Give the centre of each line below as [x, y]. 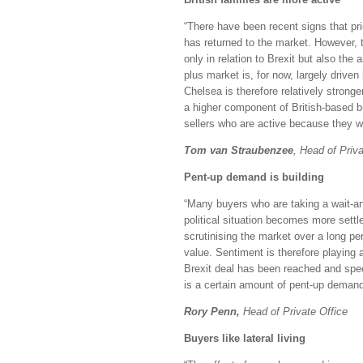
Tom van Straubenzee [239, 150]
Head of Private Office [295, 312]
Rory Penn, [214, 312]
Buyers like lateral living [245, 338]
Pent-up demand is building [254, 177]
